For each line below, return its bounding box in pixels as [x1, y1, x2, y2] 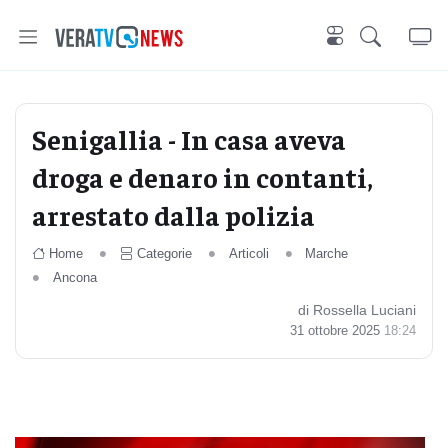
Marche [305, 246, 349, 261]
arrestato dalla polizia [32, 197, 315, 232]
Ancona [52, 270, 97, 285]
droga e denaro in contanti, [32, 159, 373, 194]
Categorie [136, 246, 192, 261]
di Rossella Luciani [298, 302, 416, 318]
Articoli [228, 246, 269, 261]
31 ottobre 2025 [290, 323, 384, 338]
